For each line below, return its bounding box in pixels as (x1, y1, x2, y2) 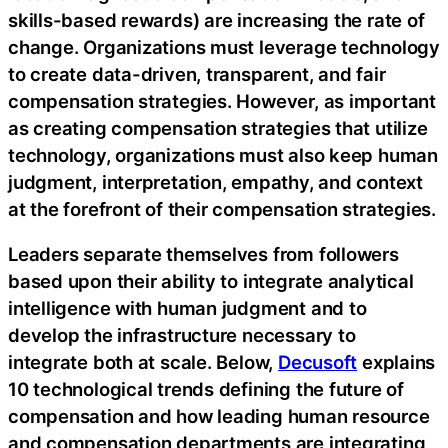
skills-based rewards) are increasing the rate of (8, 8, 425, 31)
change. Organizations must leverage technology (8, 35, 440, 58)
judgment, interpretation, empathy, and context (8, 170, 423, 193)
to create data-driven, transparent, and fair (8, 62, 386, 85)
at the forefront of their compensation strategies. (8, 197, 436, 220)
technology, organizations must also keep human (8, 143, 438, 166)
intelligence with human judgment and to (8, 297, 367, 320)
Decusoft (277, 351, 358, 374)
